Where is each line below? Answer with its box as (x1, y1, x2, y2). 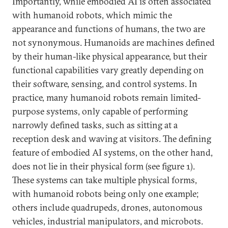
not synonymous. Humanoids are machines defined (12, 37, 215, 48)
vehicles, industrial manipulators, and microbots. (12, 215, 203, 227)
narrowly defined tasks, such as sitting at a (12, 119, 178, 131)
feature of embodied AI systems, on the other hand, (12, 147, 213, 158)
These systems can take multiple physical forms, (12, 174, 197, 186)
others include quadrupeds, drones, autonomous (12, 202, 203, 213)
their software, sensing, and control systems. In (12, 78, 197, 90)
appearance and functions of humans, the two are (12, 23, 205, 35)
